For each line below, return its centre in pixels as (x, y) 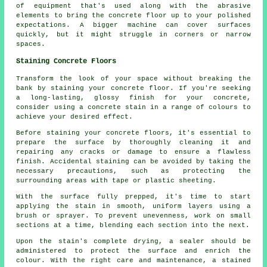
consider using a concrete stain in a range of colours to (133, 108)
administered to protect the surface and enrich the (133, 251)
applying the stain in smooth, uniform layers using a (133, 207)
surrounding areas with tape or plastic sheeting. (117, 181)
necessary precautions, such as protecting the (133, 171)
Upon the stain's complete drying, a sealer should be (133, 242)
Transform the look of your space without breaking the (133, 79)
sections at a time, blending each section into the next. (133, 226)
